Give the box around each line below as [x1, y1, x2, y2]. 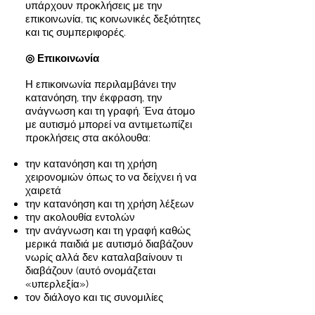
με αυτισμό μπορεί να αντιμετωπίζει [25, 118, 192, 131]
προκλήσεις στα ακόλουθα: [25, 131, 150, 144]
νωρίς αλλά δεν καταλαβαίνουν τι [25, 251, 182, 264]
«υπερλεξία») [25, 278, 89, 290]
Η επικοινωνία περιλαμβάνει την [25, 78, 176, 91]
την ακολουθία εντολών [25, 211, 141, 224]
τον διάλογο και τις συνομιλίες [25, 291, 163, 304]
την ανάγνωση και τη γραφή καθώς [25, 224, 191, 237]
